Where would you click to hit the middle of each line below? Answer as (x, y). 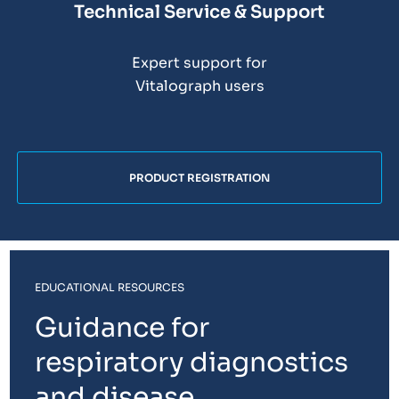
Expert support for (199, 63)
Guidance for (122, 327)
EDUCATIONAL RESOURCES (110, 287)
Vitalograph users (199, 86)
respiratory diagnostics (192, 362)
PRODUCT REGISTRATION (199, 177)
